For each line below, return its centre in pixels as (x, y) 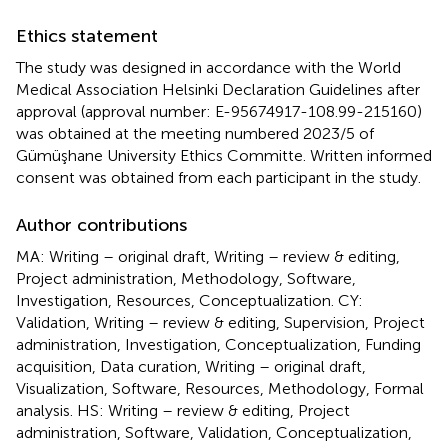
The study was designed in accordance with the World (208, 67)
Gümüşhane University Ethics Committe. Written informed (224, 155)
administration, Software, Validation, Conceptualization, (214, 432)
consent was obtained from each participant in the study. (218, 177)
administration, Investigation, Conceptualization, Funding (218, 344)
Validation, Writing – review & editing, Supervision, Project (220, 322)
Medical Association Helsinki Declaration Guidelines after (218, 89)
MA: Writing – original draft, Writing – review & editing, (208, 256)
